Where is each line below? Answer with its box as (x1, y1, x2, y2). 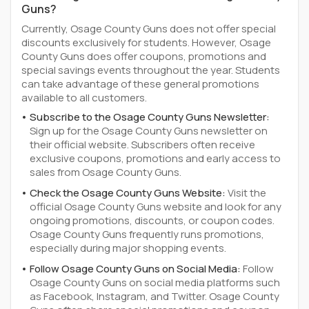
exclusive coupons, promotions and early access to (30, 151, 281, 166)
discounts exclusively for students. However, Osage (21, 35, 271, 50)
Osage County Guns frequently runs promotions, (30, 227, 264, 241)
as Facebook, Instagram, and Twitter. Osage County (30, 289, 279, 303)
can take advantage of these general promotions (21, 77, 259, 91)
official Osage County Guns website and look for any (30, 199, 281, 214)
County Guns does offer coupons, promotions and (21, 49, 266, 63)
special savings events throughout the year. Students (21, 63, 280, 77)
